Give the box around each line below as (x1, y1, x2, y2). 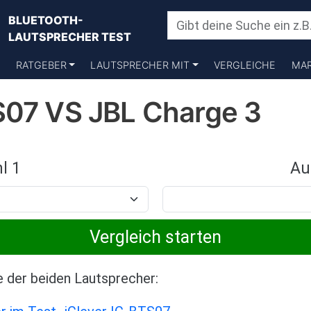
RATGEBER (15, 59, 67, 71)
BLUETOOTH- (8, 13, 84, 27)
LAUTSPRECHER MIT (90, 59, 190, 71)
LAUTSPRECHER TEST (8, 30, 132, 44)
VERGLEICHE (214, 59, 276, 71)
